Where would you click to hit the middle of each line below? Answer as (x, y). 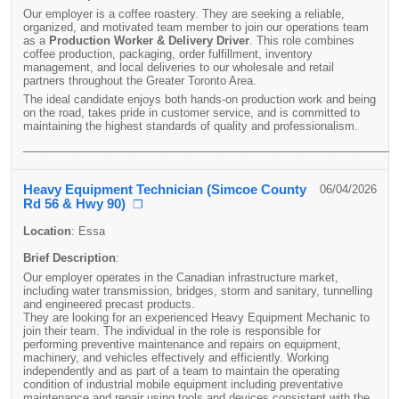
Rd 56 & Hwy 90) (74, 204)
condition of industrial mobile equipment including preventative (183, 384)
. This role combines (301, 40)
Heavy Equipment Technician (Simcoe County (164, 190)
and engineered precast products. (109, 304)
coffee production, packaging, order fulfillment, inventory (167, 53)
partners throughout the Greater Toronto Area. (139, 80)
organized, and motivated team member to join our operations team (195, 27)
